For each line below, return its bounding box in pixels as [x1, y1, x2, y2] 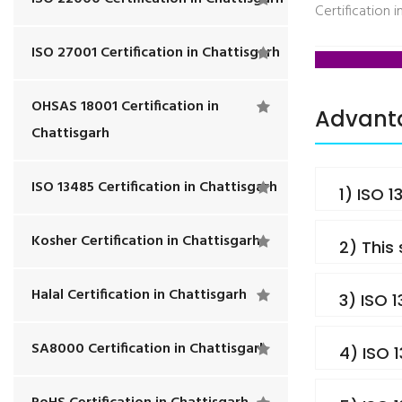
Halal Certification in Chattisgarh [31, 284, 247, 307]
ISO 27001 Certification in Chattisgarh [31, 41, 280, 65]
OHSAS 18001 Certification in [31, 95, 219, 118]
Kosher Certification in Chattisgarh [31, 230, 260, 253]
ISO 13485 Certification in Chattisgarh [31, 176, 277, 199]
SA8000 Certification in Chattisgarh [31, 337, 267, 361]
